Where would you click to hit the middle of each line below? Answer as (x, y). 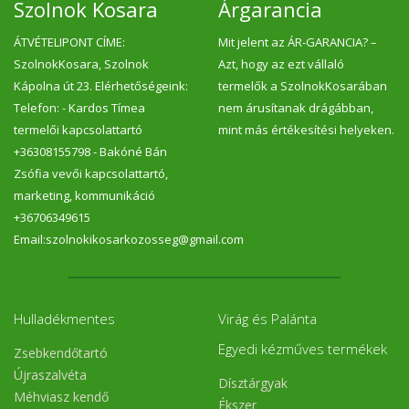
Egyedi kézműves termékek (303, 349)
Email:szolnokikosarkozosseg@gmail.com (129, 239)
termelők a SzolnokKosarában (303, 86)
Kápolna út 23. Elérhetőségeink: (101, 86)
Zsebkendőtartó (61, 352)
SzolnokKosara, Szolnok (81, 64)
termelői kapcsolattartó (78, 130)
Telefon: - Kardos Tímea (79, 108)
